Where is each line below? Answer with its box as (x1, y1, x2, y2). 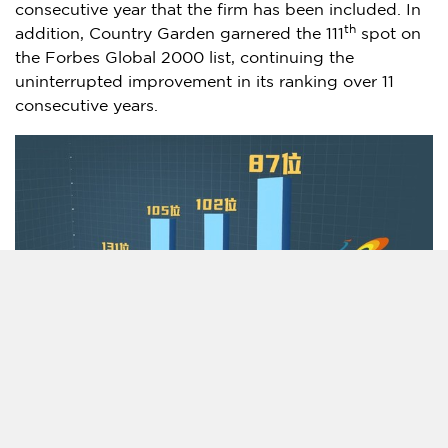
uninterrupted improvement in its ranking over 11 (15, 74, 394, 90)
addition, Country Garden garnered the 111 (15, 26, 344, 42)
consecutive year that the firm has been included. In (15, 2, 421, 18)
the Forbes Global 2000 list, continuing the (15, 50, 354, 66)
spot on (356, 26, 421, 42)
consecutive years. (15, 98, 158, 114)
